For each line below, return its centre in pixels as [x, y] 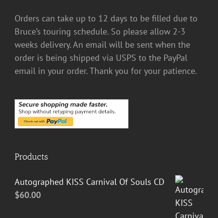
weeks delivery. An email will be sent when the [102, 44]
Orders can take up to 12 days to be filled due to [106, 18]
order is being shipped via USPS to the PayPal [101, 57]
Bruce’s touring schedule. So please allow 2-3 [100, 31]
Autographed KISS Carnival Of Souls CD [90, 182]
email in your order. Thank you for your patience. [106, 71]
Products [31, 156]
